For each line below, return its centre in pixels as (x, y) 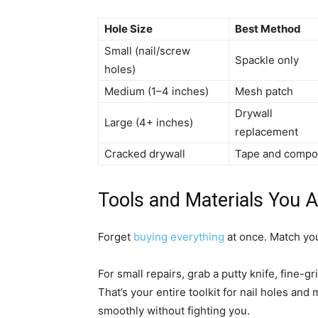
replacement (267, 132)
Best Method (268, 29)
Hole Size (128, 29)
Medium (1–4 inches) (157, 92)
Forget (116, 237)
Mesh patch (264, 92)
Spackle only (267, 60)
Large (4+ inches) (149, 123)
